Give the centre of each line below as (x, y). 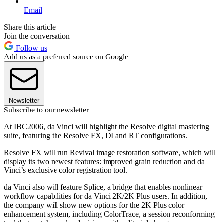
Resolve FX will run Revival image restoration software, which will (110, 152)
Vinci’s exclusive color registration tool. (66, 170)
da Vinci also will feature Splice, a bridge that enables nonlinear (103, 187)
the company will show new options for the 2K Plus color (94, 205)
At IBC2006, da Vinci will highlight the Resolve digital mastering (107, 126)
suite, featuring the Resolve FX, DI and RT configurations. (96, 135)
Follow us (30, 48)
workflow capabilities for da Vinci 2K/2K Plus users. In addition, (106, 196)
